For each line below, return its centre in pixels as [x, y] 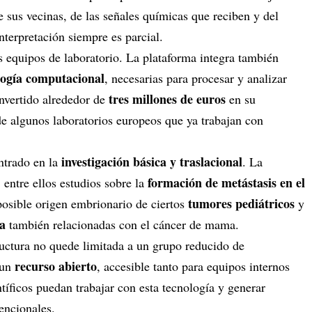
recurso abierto [56, 266]
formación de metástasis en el [226, 182]
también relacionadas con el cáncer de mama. [122, 224]
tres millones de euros [167, 99]
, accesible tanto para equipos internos [193, 266]
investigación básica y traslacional [152, 162]
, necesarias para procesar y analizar [196, 78]
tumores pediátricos [241, 203]
